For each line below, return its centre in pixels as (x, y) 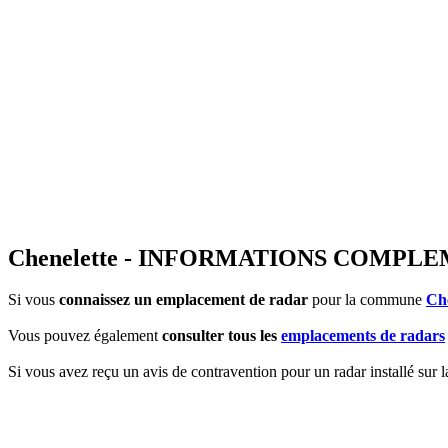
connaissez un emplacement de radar (183, 300)
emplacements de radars (363, 336)
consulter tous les (221, 336)
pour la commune (367, 300)
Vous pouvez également (85, 336)
